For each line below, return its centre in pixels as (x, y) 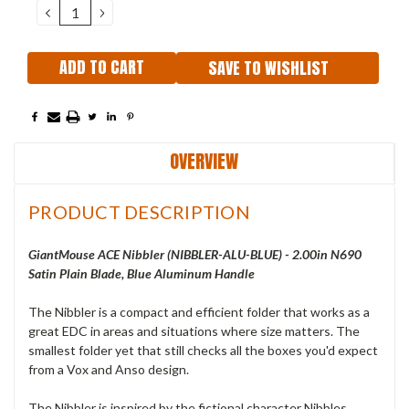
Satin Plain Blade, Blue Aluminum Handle (142, 273)
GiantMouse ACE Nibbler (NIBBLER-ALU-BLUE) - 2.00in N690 (195, 254)
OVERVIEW (204, 161)
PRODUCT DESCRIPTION (139, 211)
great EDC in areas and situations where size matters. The (194, 330)
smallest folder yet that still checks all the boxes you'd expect (203, 350)
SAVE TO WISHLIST (268, 68)
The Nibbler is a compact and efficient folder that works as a (199, 311)
